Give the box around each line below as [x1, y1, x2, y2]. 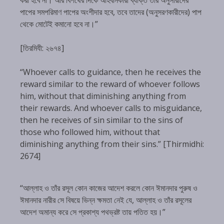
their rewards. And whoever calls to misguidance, [20, 102, 202, 113]
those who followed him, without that [20, 126, 160, 137]
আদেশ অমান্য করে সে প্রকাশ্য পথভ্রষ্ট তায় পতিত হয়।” [20, 206, 165, 217]
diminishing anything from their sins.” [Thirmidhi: [20, 138, 204, 149]
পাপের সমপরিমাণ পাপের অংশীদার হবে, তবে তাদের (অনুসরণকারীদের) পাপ [20, 6, 201, 17]
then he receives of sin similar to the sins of [20, 114, 183, 125]
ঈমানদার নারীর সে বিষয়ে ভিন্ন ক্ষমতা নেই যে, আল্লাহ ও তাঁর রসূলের [20, 194, 191, 205]
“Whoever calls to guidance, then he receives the [20, 66, 201, 77]
